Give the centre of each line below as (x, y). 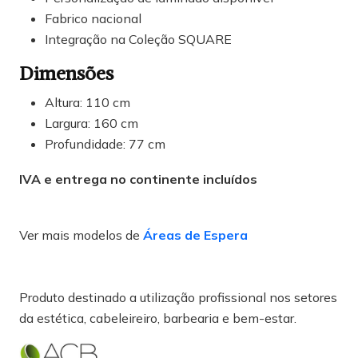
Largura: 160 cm (91, 123)
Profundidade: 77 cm (105, 144)
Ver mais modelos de (81, 235)
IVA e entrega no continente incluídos (138, 179)
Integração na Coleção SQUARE (138, 40)
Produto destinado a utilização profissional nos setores (178, 298)
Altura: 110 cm (88, 103)
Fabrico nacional (93, 19)
